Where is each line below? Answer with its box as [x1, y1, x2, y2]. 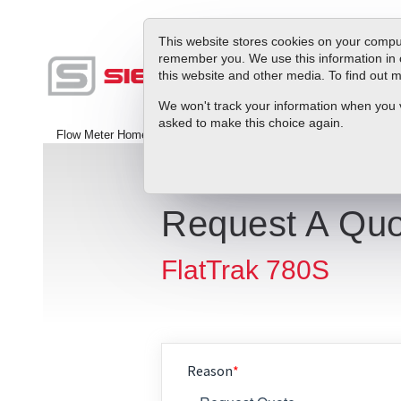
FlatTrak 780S [161, 255, 329, 286]
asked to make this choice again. [158, 115, 344, 130]
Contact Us [158, 129, 220, 142]
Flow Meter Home [56, 129, 148, 142]
